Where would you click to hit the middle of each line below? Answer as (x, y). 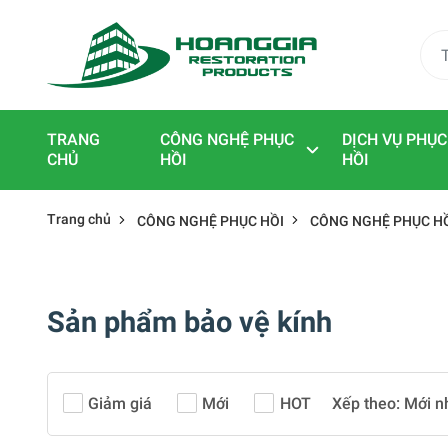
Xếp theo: (365, 403)
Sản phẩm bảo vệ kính (189, 322)
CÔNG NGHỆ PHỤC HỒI (210, 221)
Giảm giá (120, 403)
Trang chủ (79, 219)
